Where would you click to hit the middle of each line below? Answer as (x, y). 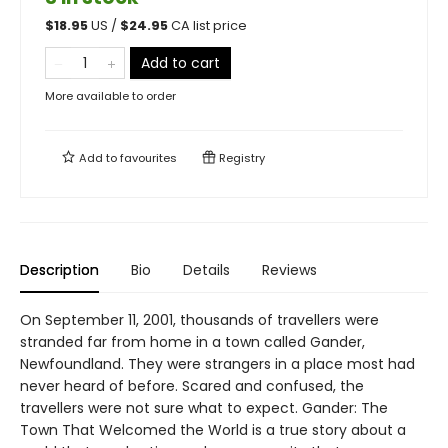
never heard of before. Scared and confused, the (192, 386)
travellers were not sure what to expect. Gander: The (204, 408)
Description (59, 270)
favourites (148, 158)
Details (206, 270)
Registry (240, 158)
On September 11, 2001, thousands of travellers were (199, 320)
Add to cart (180, 63)
